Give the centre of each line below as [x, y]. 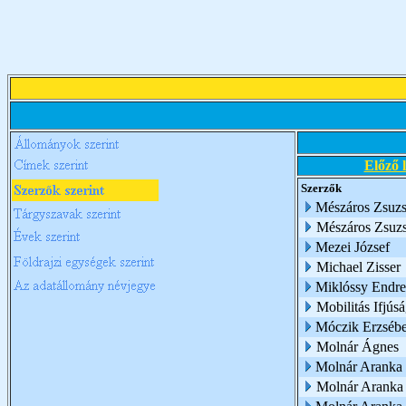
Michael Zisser [358, 267]
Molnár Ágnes [358, 347]
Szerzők [321, 188]
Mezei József [353, 247]
